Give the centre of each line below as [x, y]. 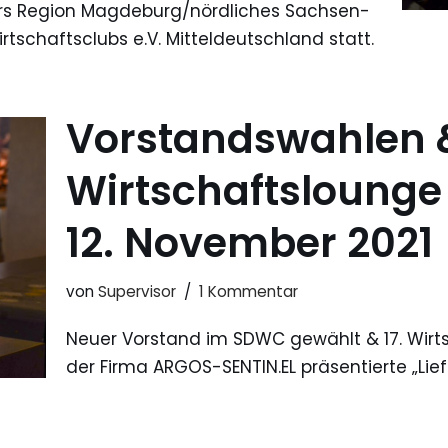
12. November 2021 [249, 243]
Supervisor [137, 292]
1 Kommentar [248, 292]
